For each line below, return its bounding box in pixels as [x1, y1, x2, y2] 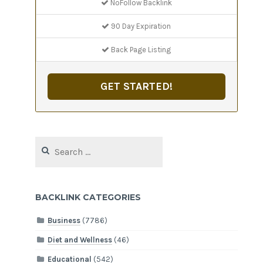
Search [35, 137, 59, 147]
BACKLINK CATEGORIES [35, 191, 141, 203]
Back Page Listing [109, 45, 171, 54]
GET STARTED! [100, 79, 173, 93]
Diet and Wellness [48, 235, 113, 245]
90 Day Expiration [109, 21, 171, 31]
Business [48, 216, 81, 225]
